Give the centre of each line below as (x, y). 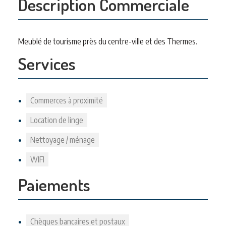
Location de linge (57, 120)
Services (47, 63)
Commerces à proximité (67, 100)
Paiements (54, 184)
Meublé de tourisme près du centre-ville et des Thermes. (108, 41)
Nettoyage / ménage (63, 140)
